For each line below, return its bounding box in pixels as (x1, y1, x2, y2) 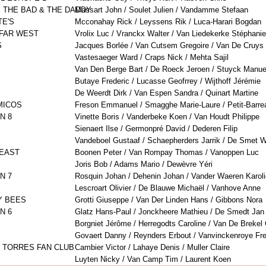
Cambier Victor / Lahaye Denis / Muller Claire (75, 243, 230, 252)
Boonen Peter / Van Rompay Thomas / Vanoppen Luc (75, 148, 259, 157)
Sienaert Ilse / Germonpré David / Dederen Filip (75, 124, 237, 134)
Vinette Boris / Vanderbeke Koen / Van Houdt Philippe (75, 112, 259, 122)
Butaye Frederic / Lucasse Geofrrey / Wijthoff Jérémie (75, 77, 261, 86)
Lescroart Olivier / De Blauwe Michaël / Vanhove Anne (75, 183, 261, 193)
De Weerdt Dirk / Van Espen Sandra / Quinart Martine (75, 88, 258, 98)
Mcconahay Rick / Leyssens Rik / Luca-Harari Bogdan (75, 17, 261, 27)
